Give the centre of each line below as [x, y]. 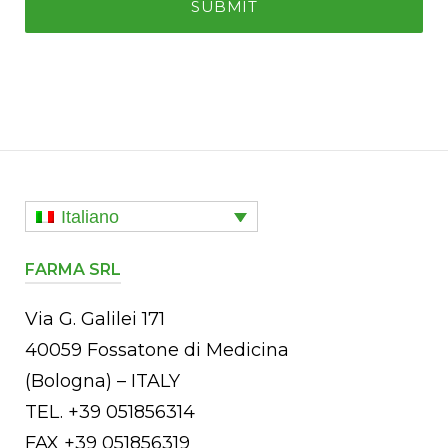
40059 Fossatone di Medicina [157, 349]
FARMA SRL [73, 269]
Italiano [90, 216]
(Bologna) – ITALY [102, 380]
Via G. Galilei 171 [95, 318]
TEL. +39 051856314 [110, 411]
